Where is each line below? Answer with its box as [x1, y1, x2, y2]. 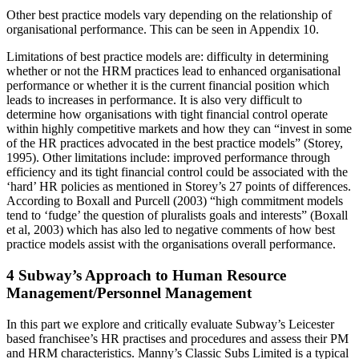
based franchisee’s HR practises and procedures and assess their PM [6, 331, 349, 345]
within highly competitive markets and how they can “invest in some [6, 122, 352, 136]
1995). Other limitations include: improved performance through [6, 151, 330, 165]
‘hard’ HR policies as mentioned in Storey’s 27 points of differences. [6, 179, 351, 194]
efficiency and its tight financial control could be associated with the [6, 165, 348, 179]
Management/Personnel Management [6, 284, 252, 302]
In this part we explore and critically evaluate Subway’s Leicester [6, 317, 334, 331]
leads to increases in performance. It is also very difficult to [6, 93, 302, 107]
